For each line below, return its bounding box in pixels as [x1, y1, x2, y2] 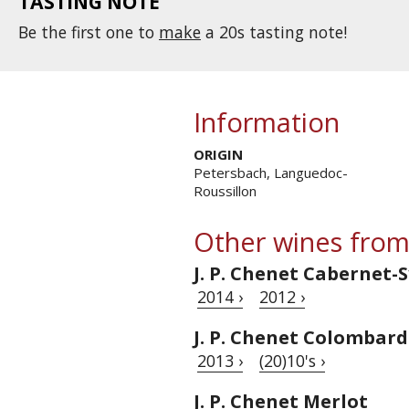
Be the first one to [18, 21, 159, 43]
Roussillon [194, 182, 257, 200]
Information [194, 104, 340, 140]
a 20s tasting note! [201, 21, 347, 43]
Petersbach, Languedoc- [194, 163, 348, 182]
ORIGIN [194, 145, 243, 163]
